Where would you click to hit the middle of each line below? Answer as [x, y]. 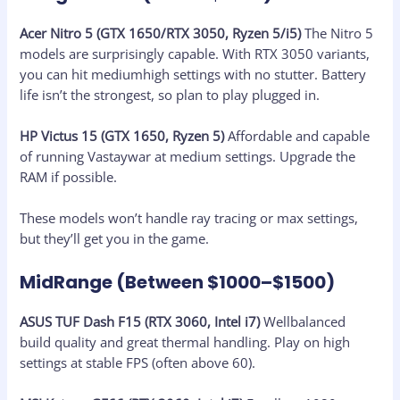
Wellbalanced [303, 321]
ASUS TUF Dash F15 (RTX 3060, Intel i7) [140, 321]
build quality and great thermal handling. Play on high [185, 342]
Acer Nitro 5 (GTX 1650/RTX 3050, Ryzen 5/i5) [161, 33]
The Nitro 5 [337, 33]
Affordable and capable [297, 135]
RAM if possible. [69, 176]
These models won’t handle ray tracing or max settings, [189, 218]
